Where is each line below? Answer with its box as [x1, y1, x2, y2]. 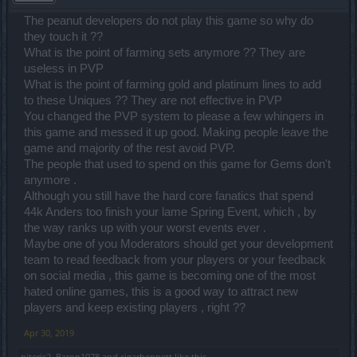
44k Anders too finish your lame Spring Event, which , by [24, 206, 316, 219]
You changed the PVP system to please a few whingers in [24, 110, 324, 124]
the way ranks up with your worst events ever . [24, 222, 266, 235]
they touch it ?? [24, 30, 103, 44]
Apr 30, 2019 [24, 327, 74, 339]
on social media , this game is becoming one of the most [24, 269, 316, 283]
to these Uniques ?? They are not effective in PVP [24, 94, 282, 108]
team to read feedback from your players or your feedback [24, 253, 326, 267]
